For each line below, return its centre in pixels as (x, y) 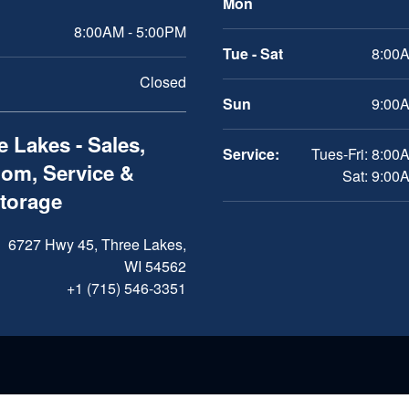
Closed (163, 82)
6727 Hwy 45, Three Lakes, (97, 245)
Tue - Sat (253, 54)
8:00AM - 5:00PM (130, 32)
